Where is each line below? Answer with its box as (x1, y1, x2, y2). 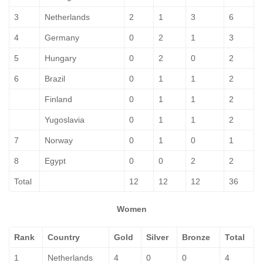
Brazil (45, 74, 65, 83)
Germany (45, 33, 79, 42)
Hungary (45, 53, 76, 63)
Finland (45, 95, 72, 104)
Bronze (182, 232, 210, 242)
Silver (146, 232, 168, 242)
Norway (45, 136, 73, 145)
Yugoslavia (45, 115, 85, 124)
